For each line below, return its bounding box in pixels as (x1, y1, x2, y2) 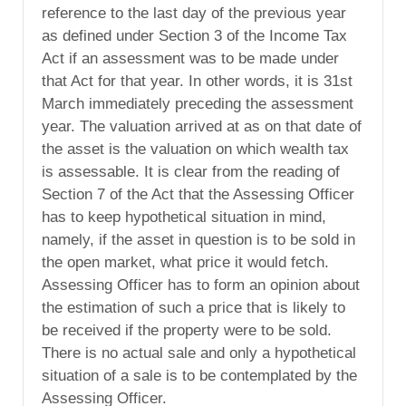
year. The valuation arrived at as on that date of (42, 118, 362, 136)
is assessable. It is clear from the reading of (42, 163, 340, 181)
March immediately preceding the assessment (42, 95, 353, 113)
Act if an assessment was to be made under (42, 50, 339, 68)
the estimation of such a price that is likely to (42, 299, 345, 317)
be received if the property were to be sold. (42, 322, 332, 340)
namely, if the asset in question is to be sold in (42, 231, 355, 249)
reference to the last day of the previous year (42, 5, 346, 23)
